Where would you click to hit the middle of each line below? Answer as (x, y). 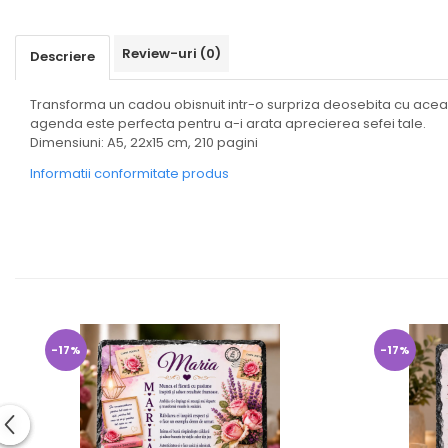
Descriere (62, 56)
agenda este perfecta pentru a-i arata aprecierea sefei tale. (228, 123)
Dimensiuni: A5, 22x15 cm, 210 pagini (144, 142)
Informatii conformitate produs (129, 173)
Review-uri (161, 53)
